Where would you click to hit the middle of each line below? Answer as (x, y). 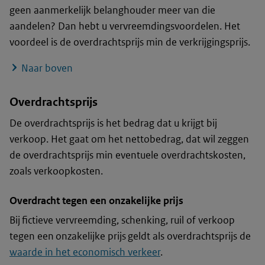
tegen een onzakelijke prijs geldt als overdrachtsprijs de (130, 236)
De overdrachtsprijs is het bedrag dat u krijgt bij (113, 123)
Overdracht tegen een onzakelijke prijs (96, 201)
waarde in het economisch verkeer (85, 252)
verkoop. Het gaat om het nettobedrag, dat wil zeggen (129, 139)
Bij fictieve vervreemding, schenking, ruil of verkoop (122, 220)
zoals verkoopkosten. (56, 171)
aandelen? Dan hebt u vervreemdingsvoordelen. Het (125, 26)
